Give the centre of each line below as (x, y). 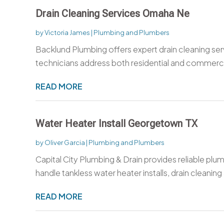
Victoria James (67, 32)
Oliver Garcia (64, 142)
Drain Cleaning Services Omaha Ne (112, 13)
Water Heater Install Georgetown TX (116, 123)
